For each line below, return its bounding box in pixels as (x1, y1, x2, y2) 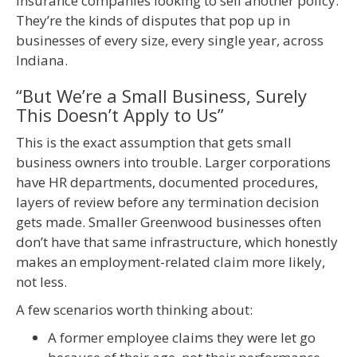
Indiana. (16, 51, 68, 70)
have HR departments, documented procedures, (16, 173, 318, 192)
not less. (16, 273, 67, 292)
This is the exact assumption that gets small (16, 133, 292, 152)
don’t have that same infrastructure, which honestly (16, 233, 338, 252)
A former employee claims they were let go (48, 328, 316, 347)
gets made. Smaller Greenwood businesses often (16, 213, 321, 232)
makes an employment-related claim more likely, (16, 253, 325, 272)
